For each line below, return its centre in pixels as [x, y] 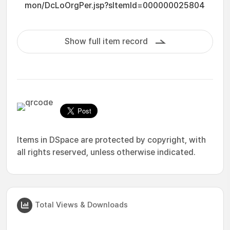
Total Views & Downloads [81, 205]
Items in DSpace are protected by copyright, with [111, 140]
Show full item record [106, 41]
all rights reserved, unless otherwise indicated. [106, 152]
